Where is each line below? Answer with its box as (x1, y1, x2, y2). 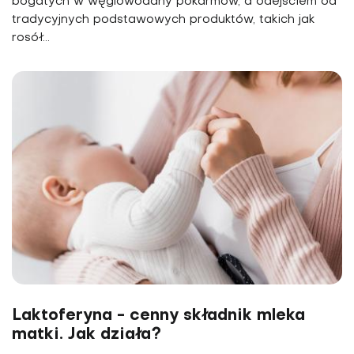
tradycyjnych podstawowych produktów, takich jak (12, 13, 314, 25)
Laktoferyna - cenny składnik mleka (12, 307, 305, 324)
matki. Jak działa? (12, 326, 161, 343)
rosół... (12, 32, 50, 43)
